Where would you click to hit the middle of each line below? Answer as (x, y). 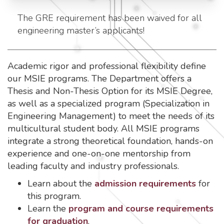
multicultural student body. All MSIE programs (103, 128)
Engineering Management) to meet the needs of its (111, 116)
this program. (54, 196)
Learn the (48, 208)
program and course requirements (141, 208)
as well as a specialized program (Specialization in (108, 103)
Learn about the (61, 183)
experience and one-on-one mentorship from (99, 153)
